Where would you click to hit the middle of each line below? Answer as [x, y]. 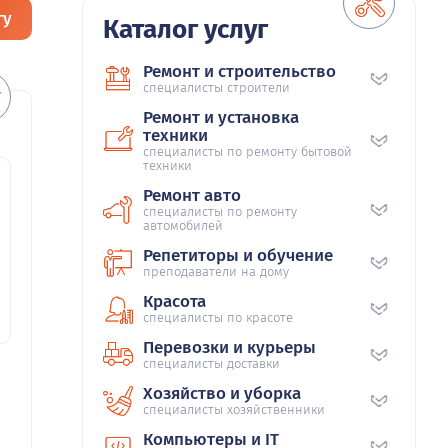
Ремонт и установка [221, 118]
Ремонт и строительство [239, 72]
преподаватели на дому [216, 272]
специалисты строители [216, 88]
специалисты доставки [211, 364]
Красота [174, 302]
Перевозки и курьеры [229, 348]
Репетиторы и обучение [238, 256]
